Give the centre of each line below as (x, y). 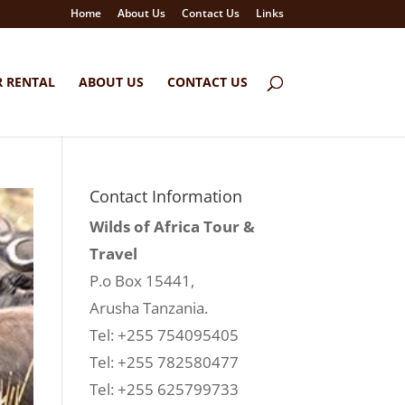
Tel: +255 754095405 (164, 335)
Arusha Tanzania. (148, 308)
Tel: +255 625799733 (164, 389)
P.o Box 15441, (141, 281)
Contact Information (165, 196)
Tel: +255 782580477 (164, 362)
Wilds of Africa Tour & (172, 226)
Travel (113, 254)
